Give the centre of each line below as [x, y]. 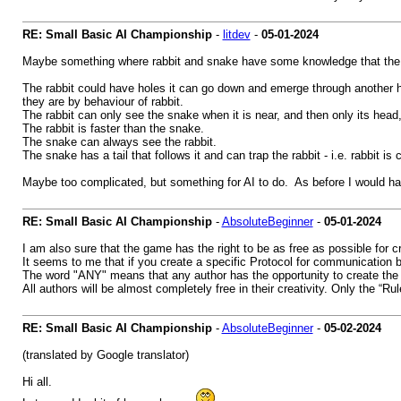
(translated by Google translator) [105, 355]
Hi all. [37, 382]
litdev [236, 34]
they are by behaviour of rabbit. [102, 102]
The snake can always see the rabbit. [119, 142]
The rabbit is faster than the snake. [113, 128]
